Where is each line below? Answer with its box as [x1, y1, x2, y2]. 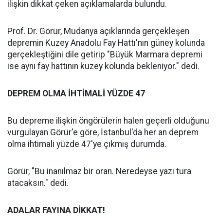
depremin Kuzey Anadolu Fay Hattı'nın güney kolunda [7, 38, 205, 48]
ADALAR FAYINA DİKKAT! [7, 205, 105, 215]
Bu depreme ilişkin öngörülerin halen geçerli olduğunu [7, 116, 209, 126]
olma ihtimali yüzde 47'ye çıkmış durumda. [7, 139, 166, 149]
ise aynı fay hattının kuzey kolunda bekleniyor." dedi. [7, 61, 200, 71]
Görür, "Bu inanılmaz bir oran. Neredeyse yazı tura [7, 166, 191, 176]
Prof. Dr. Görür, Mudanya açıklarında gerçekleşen [7, 26, 189, 36]
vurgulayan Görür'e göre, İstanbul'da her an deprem [7, 127, 199, 137]
